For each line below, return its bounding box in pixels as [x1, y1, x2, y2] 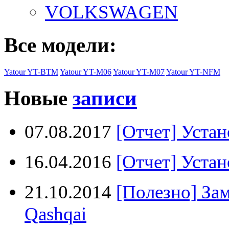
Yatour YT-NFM [166, 67, 220, 76]
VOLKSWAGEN [45, 1, 178, 22]
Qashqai [25, 203, 86, 225]
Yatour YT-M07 [113, 67, 165, 76]
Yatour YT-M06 [60, 67, 111, 76]
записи [73, 87, 137, 110]
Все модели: [4, 33, 117, 57]
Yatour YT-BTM [4, 67, 58, 76]
